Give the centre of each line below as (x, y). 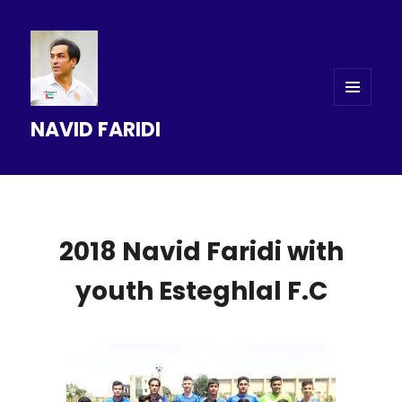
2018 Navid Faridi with (201, 252)
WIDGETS (360, 143)
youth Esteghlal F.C (201, 292)
